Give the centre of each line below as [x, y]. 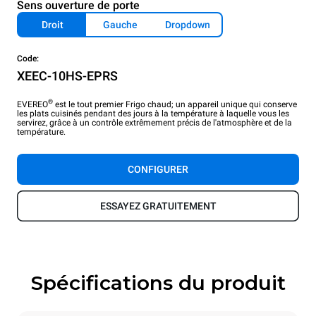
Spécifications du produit [158, 282]
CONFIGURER [158, 169]
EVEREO [32, 104]
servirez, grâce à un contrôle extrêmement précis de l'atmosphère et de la [154, 122]
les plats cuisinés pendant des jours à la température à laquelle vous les [153, 113]
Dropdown [188, 24]
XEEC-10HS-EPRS [67, 75]
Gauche [120, 24]
